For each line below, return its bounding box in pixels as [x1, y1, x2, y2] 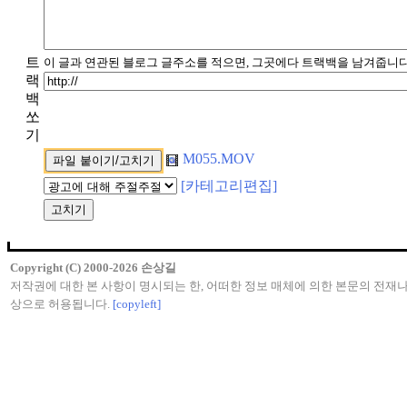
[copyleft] [113, 297, 161, 311]
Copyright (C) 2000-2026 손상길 [10, 261, 176, 274]
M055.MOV [179, 151, 255, 166]
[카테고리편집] [181, 178, 277, 194]
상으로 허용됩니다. [10, 297, 113, 311]
